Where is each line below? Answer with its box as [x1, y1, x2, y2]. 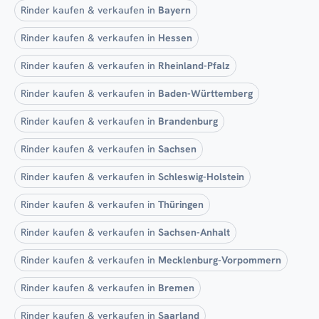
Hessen [158, 31, 192, 44]
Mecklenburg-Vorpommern [158, 253, 281, 266]
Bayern [158, 3, 191, 16]
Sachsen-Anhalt [158, 225, 230, 239]
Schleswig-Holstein [158, 169, 244, 183]
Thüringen [158, 197, 204, 211]
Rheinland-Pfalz [158, 58, 230, 72]
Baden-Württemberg [158, 86, 253, 100]
